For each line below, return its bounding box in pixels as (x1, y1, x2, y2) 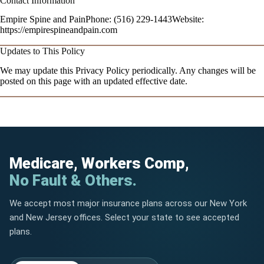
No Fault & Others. (9, 171, 137, 190)
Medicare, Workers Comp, (9, 154, 189, 173)
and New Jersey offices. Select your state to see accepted (9, 212, 239, 223)
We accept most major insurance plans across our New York (9, 198, 247, 209)
